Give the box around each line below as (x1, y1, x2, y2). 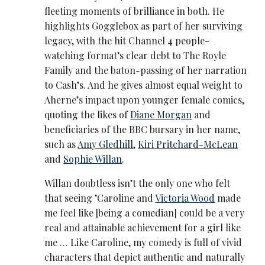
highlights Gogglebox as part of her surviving (44, 20, 243, 33)
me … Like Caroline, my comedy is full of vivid (44, 236, 243, 249)
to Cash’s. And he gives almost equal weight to (44, 79, 243, 92)
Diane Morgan (130, 108, 192, 121)
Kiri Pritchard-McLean (138, 138, 238, 151)
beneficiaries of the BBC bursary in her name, (44, 123, 241, 136)
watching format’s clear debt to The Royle (44, 49, 227, 62)
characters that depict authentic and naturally (44, 251, 245, 264)
